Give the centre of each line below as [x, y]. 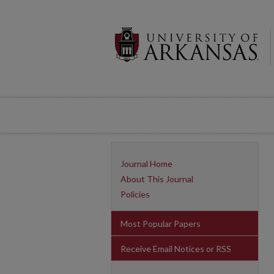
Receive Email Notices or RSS [176, 248]
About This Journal [157, 179]
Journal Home [146, 164]
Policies [135, 194]
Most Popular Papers [161, 223]
